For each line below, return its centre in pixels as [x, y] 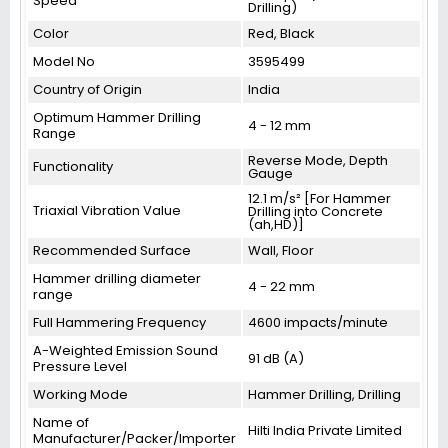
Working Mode [80, 394]
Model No [64, 61]
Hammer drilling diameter [117, 278]
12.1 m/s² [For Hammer [319, 198]
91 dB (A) [276, 358]
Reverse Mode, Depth [318, 160]
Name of [61, 422]
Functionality [73, 166]
